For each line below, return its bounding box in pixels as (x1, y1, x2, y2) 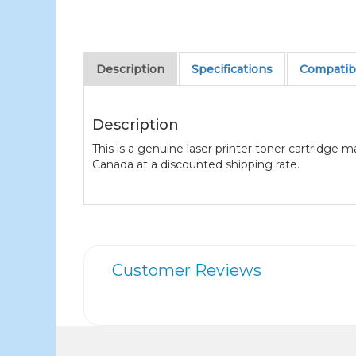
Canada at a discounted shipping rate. (92, 157, 300, 172)
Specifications (192, 61, 273, 76)
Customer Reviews (112, 260, 262, 280)
